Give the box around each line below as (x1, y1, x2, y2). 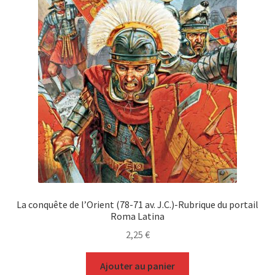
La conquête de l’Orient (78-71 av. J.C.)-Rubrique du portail (17, 198, 258, 211)
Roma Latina (110, 209, 165, 222)
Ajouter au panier (100, 260, 175, 273)
